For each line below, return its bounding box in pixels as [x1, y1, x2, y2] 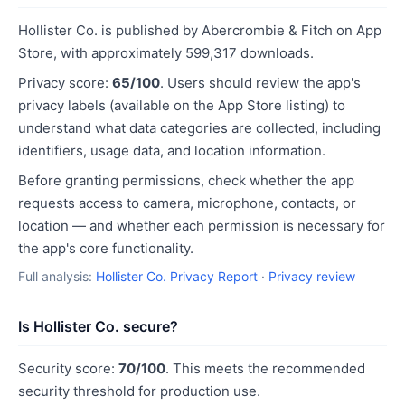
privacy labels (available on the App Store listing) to [18, 97, 345, 114]
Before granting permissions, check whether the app [18, 172, 354, 189]
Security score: [18, 360, 118, 377]
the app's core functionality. [18, 240, 193, 257]
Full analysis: [18, 268, 96, 284]
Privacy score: [18, 74, 112, 91]
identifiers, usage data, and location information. [18, 142, 325, 159]
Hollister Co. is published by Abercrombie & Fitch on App [18, 22, 381, 39]
